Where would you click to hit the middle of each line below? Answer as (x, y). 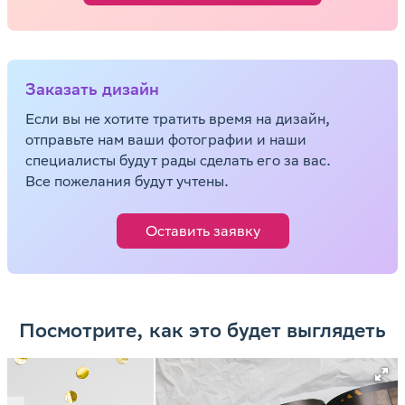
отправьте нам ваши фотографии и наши (166, 140)
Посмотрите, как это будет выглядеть (202, 330)
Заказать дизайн (92, 89)
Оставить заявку (202, 231)
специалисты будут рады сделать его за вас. (178, 160)
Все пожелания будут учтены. (127, 181)
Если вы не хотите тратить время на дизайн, (178, 119)
